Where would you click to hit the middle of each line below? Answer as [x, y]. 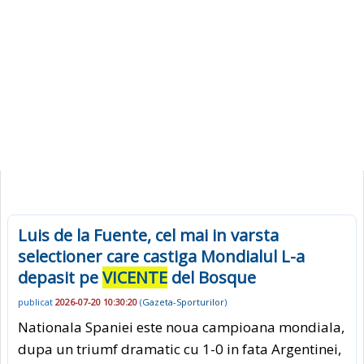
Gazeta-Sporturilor [183, 302]
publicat [37, 302]
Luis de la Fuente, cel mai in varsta [148, 235]
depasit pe [60, 277]
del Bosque [212, 277]
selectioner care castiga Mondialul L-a [161, 256]
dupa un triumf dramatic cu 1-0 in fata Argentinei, [180, 349]
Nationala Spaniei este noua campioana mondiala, [181, 327]
